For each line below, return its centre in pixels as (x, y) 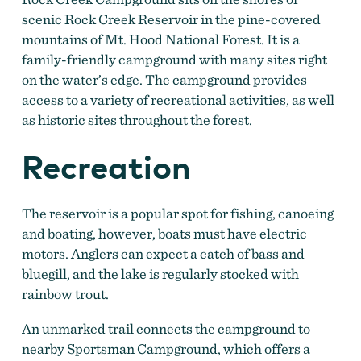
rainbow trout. (65, 294)
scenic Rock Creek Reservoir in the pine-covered (171, 19)
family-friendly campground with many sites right (174, 59)
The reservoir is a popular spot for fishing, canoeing (177, 214)
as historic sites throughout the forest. (137, 119)
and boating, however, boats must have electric (164, 234)
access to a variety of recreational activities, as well (178, 99)
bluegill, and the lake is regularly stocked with (160, 274)
